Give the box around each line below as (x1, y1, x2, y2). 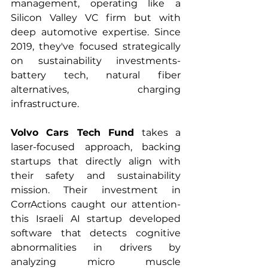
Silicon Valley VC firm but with (11, 12, 181, 23)
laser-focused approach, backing (11, 141, 181, 153)
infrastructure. (11, 98, 79, 109)
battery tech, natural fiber (11, 69, 181, 81)
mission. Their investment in (11, 184, 181, 196)
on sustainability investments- (11, 55, 181, 66)
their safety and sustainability (11, 170, 181, 181)
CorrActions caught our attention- (11, 199, 181, 210)
